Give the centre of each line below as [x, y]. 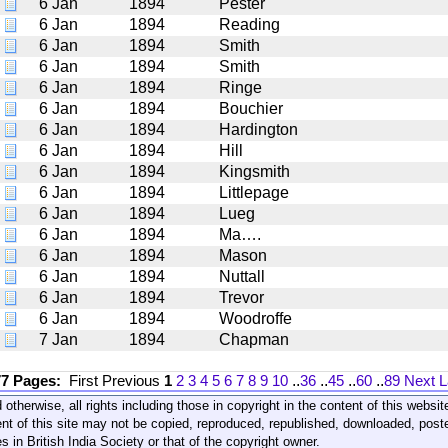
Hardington [258, 129]
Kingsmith [254, 171]
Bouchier [251, 108]
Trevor [241, 297]
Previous [133, 380]
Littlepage [254, 192]
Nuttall [242, 276]
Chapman [254, 339]
